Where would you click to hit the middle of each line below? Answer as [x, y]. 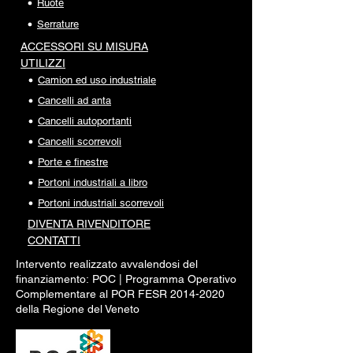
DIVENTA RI [58, 224]
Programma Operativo [179, 279]
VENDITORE [119, 224]
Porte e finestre [73, 162]
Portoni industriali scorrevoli [101, 203]
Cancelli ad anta [74, 101]
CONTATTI [54, 241]
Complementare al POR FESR [93, 294]
